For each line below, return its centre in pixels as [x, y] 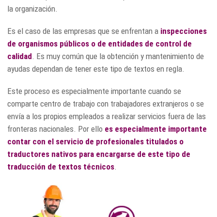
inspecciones [184, 31]
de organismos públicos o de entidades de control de [100, 44]
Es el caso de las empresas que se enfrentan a [84, 31]
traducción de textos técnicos [61, 167]
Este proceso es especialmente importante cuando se [94, 91]
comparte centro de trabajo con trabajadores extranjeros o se [106, 104]
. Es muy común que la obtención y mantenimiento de [118, 56]
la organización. [32, 9]
